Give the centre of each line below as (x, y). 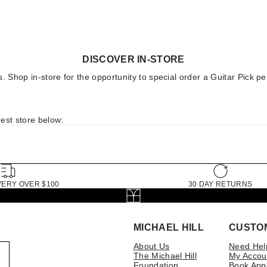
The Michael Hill (165, 256)
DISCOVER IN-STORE (133, 60)
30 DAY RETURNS (220, 184)
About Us (152, 246)
